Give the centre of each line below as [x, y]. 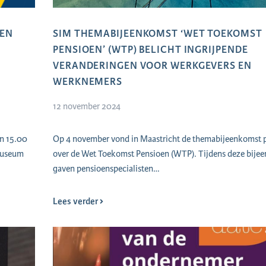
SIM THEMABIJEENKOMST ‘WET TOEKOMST [158, 34]
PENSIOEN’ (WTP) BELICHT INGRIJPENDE [151, 50]
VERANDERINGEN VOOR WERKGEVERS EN [152, 66]
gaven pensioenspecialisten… [106, 169]
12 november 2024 [87, 107]
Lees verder [76, 202]
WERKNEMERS [88, 82]
